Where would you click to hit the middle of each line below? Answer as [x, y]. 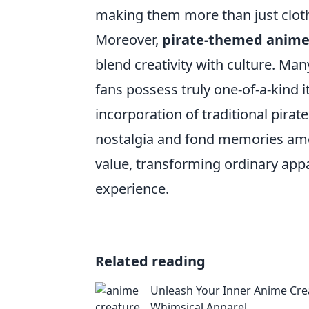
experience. [132, 189]
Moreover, [129, 40]
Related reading [150, 261]
